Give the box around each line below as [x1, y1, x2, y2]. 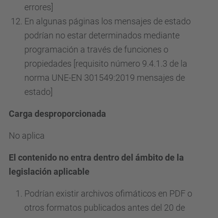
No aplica [9, 130, 45, 141]
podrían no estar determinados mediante [24, 30, 180, 40]
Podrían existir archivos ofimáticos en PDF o [24, 188, 192, 199]
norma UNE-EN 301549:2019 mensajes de [24, 73, 185, 83]
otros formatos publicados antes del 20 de [24, 202, 185, 213]
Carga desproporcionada [9, 109, 106, 119]
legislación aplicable [9, 166, 90, 177]
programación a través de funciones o [24, 44, 168, 54]
